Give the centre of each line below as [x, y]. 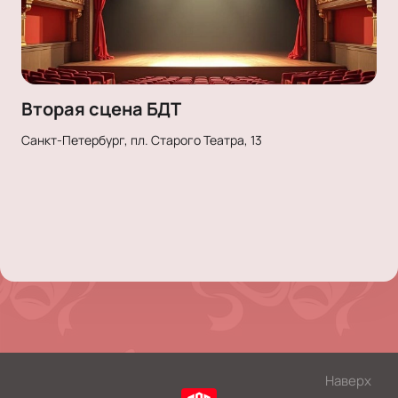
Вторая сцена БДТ [101, 108]
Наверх [348, 381]
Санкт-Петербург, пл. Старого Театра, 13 [142, 139]
